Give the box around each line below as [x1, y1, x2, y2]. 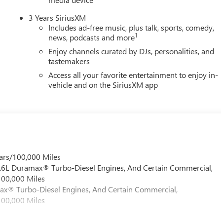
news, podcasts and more [48, 32, 135, 43]
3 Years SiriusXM [29, 12, 86, 23]
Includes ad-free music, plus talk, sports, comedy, [48, 22, 215, 33]
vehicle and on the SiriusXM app [48, 79, 158, 90]
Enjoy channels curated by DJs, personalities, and [48, 46, 215, 57]
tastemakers [48, 56, 90, 67]
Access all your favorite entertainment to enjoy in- [48, 70, 219, 80]
